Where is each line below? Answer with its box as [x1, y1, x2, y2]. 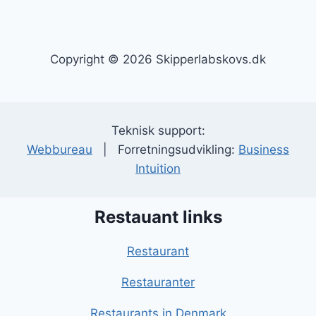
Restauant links [94, 207, 222, 228]
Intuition [135, 162, 181, 176]
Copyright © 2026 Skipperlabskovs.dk [50, 52, 266, 67]
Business [238, 142, 289, 157]
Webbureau [27, 142, 92, 157]
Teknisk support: [111, 123, 205, 138]
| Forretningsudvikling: [92, 142, 238, 157]
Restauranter [121, 275, 195, 290]
